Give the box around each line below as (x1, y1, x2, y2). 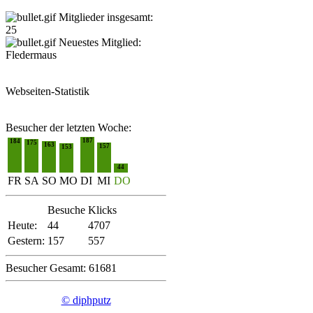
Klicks (88, 204, 117, 217)
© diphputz (61, 294, 111, 307)
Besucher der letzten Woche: (6, 122, 131, 134)
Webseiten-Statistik (6, 85, 89, 98)
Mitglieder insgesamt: (56, 11, 153, 24)
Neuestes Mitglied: (56, 36, 141, 49)
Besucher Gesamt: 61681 (6, 262, 117, 275)
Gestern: (8, 235, 45, 247)
